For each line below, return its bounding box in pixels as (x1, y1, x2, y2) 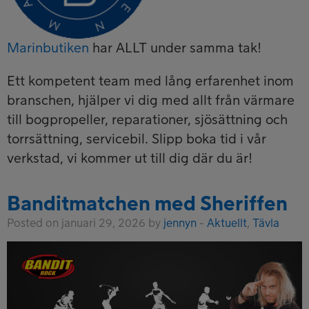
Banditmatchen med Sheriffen (7, 194, 288, 215)
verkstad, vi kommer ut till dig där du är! (7, 151, 252, 166)
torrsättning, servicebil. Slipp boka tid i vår (7, 132, 266, 146)
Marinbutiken (7, 41, 89, 55)
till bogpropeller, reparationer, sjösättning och (7, 112, 288, 127)
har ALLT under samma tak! (89, 41, 261, 55)
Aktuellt (207, 217, 247, 229)
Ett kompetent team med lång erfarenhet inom (7, 74, 294, 88)
